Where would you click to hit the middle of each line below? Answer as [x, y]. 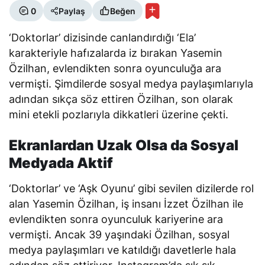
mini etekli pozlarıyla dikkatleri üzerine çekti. [119, 114]
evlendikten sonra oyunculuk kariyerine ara [116, 219]
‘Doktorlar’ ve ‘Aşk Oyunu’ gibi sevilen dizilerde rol [132, 188]
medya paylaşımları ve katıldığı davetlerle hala [123, 250]
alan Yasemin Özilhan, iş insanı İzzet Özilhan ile [126, 204]
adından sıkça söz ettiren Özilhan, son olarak [121, 99]
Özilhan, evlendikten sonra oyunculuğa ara [115, 68]
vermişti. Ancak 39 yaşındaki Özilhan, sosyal [119, 235]
